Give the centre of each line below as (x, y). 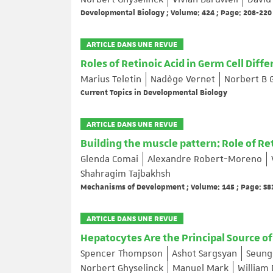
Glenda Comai (109, 159)
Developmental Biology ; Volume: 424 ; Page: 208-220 (176, 12)
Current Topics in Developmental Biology (154, 92)
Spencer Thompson (122, 253)
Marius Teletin (111, 79)
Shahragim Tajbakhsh (126, 174)
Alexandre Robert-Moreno (205, 159)
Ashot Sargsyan (204, 253)
